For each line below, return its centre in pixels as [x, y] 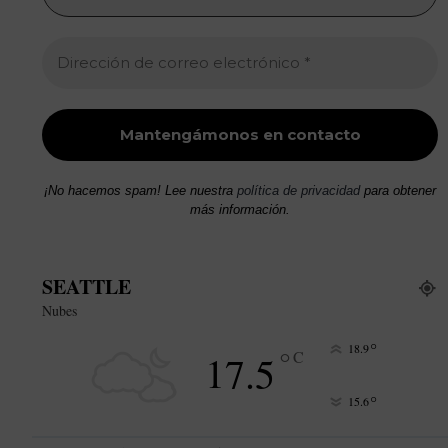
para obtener [398, 191]
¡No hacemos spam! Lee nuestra [140, 191]
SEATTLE [86, 287]
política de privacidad [298, 191]
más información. [240, 210]
